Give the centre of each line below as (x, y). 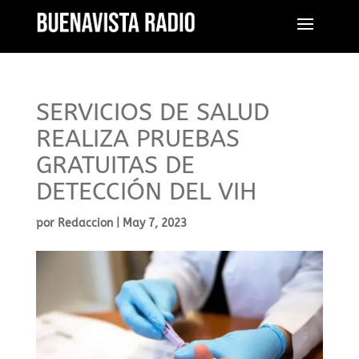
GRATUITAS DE (115, 165)
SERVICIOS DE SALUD (152, 112)
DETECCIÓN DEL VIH (146, 192)
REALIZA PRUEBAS (137, 139)
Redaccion (85, 223)
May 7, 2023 (154, 223)
